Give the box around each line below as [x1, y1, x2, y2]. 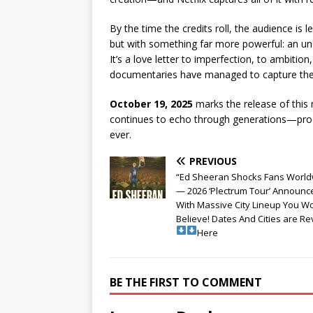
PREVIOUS [189, 154, 237, 168]
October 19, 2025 [110, 97, 193, 111]
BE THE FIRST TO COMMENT [110, 275, 262, 291]
